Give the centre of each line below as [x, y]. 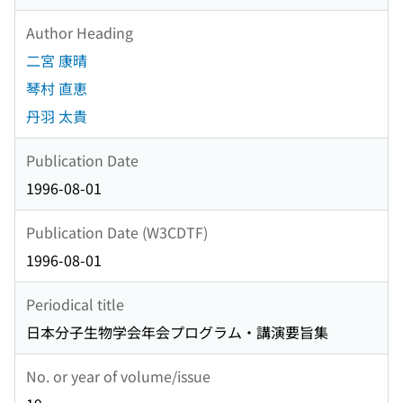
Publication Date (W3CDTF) [117, 232]
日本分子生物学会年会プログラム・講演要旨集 [177, 332]
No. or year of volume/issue [118, 376]
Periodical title [75, 304]
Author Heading [80, 32]
